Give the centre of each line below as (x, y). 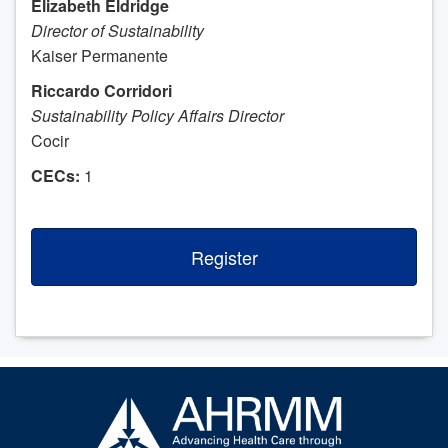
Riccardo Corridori (101, 91)
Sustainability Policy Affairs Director (157, 116)
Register (224, 257)
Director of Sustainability (117, 31)
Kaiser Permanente (99, 56)
